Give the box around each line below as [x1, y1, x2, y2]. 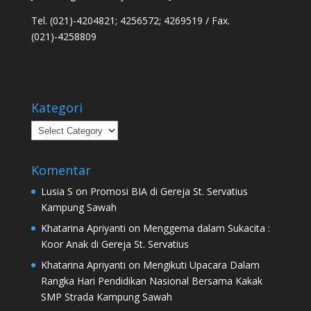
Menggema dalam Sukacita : [142, 221, 270, 235]
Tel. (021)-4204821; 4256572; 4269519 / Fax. [31, 14, 230, 27]
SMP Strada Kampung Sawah [40, 290, 172, 304]
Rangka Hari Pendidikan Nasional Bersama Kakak [40, 274, 262, 288]
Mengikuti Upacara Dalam [142, 258, 260, 272]
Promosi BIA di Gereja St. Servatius [90, 185, 248, 199]
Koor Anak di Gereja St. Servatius [40, 237, 189, 251]
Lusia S [40, 185, 73, 199]
